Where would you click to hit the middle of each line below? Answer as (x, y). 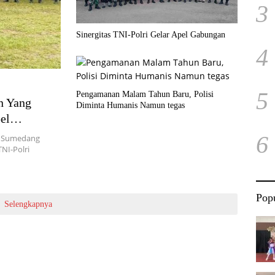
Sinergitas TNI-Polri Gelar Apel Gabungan (151, 34)
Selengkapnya (28, 204)
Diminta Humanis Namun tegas (130, 105)
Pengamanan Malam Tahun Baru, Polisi (145, 94)
